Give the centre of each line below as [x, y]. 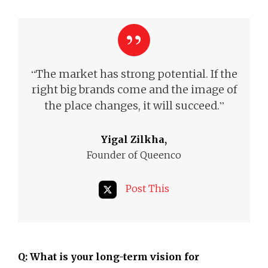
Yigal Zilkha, [134, 139]
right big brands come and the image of [134, 89]
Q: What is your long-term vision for [109, 256]
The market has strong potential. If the [136, 74]
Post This [147, 189]
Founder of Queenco [134, 155]
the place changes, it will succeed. [132, 105]
